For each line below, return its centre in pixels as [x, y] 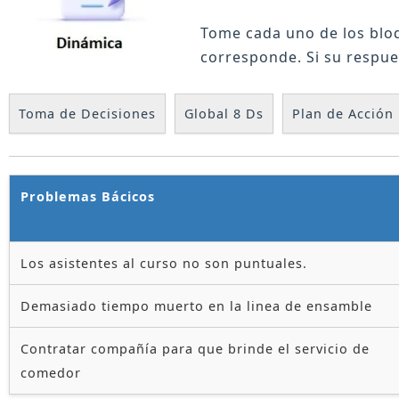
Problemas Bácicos [88, 196]
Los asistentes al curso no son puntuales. [164, 263]
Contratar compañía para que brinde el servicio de [195, 348]
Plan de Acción [343, 113]
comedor [51, 372]
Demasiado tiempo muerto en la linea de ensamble [196, 305]
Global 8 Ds [224, 113]
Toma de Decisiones [87, 113]
